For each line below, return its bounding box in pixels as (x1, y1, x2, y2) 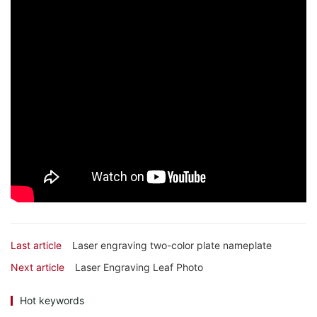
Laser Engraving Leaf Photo (75, 261, 203, 274)
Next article (11, 261, 64, 274)
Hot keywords (20, 294, 84, 307)
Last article (11, 239, 62, 252)
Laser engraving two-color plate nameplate (72, 239, 272, 252)
